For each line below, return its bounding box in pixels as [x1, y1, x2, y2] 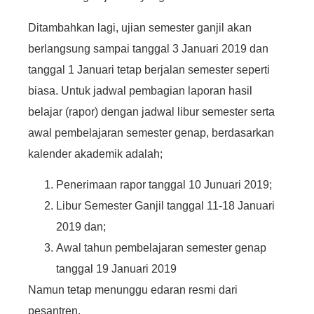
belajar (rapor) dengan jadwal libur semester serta [28, 105, 275, 118]
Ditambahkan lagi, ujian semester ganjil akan [28, 21, 252, 34]
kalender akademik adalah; [28, 147, 163, 160]
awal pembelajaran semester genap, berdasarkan [28, 126, 274, 139]
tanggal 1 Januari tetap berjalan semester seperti [28, 63, 270, 76]
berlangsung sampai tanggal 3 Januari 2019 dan [28, 42, 268, 55]
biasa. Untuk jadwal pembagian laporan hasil [28, 84, 252, 97]
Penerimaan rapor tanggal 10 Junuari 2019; [56, 179, 272, 191]
